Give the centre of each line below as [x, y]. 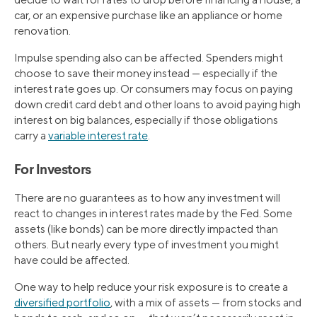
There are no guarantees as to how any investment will [147, 198]
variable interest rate [98, 136]
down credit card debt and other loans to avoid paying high [157, 105]
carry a [31, 136]
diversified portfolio [62, 303]
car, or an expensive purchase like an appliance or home [148, 16]
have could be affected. [72, 260]
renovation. [42, 31]
